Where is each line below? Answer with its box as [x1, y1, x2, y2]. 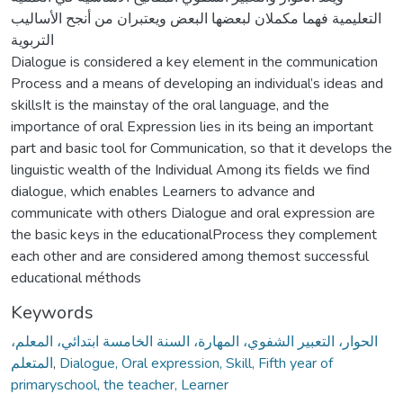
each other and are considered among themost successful [11, 246, 369, 266]
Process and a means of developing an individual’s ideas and [11, 73, 383, 94]
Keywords [11, 300, 94, 325]
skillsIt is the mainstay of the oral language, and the [11, 94, 329, 115]
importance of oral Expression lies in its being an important [11, 116, 373, 137]
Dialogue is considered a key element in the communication [11, 51, 378, 72]
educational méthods [11, 267, 141, 288]
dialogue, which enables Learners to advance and [11, 181, 315, 201]
